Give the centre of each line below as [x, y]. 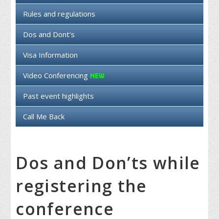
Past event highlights [59, 96]
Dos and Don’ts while [108, 163]
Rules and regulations [59, 14]
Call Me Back [44, 117]
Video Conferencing [57, 76]
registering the [81, 186]
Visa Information [51, 55]
